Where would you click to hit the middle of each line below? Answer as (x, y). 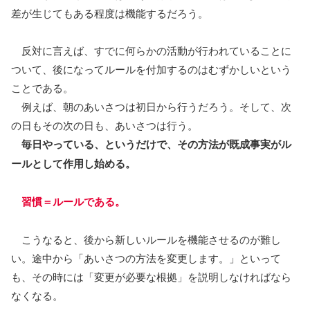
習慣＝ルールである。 (73, 202)
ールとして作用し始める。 (73, 164)
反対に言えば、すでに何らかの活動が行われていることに (151, 51)
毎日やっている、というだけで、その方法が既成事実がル (156, 144)
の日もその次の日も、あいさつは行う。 (104, 125)
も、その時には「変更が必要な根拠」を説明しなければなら (151, 277)
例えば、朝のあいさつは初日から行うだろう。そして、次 (151, 107)
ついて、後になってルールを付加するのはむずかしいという (151, 69)
